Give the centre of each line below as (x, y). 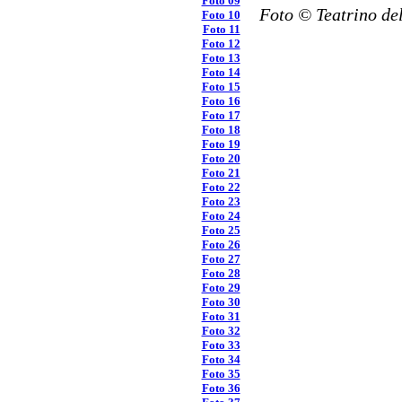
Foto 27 (221, 258)
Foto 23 (221, 201)
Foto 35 (221, 373)
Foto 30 (221, 301)
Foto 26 (221, 244)
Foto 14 (221, 72)
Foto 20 (221, 158)
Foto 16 (221, 100)
